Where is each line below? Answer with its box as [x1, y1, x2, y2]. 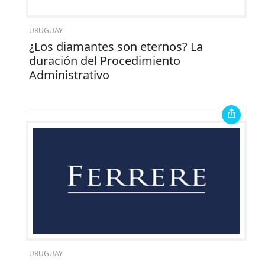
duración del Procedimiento [28, 52, 180, 69]
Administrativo [28, 66, 109, 83]
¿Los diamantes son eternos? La [28, 38, 203, 54]
